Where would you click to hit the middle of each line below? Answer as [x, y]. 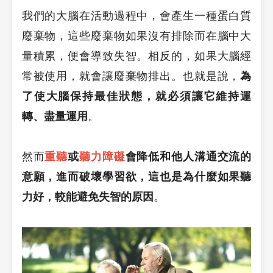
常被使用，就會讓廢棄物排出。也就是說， [131, 76]
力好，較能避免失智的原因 [87, 197]
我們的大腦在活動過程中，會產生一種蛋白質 [136, 16]
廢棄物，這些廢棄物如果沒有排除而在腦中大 [136, 36]
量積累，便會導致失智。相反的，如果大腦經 [136, 56]
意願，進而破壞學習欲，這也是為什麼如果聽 [136, 176]
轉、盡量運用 [55, 116]
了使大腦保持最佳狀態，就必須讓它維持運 [136, 96]
